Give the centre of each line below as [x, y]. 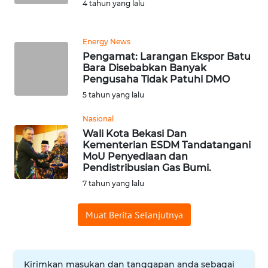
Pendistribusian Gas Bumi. [147, 167]
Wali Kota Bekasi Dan [135, 133]
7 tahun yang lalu [113, 183]
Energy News [106, 41]
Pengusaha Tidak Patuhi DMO [156, 79]
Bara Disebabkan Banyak [144, 68]
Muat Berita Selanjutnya [134, 214]
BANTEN [39, 35]
